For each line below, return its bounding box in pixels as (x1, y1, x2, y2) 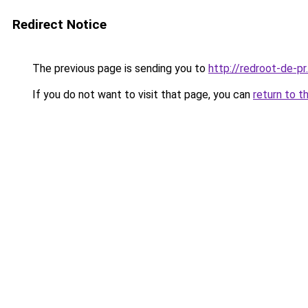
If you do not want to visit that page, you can (30, 88, 253, 101)
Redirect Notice (12, 16, 107, 32)
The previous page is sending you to (30, 62, 208, 75)
